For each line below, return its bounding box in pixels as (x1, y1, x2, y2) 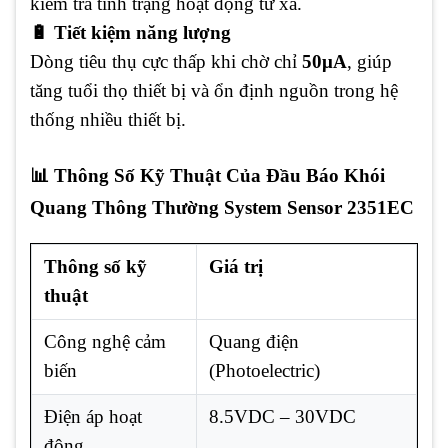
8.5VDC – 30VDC (209, 405, 356, 427)
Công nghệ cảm (44, 330, 166, 352)
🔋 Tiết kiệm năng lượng (30, 21, 231, 43)
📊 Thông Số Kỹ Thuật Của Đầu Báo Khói (30, 164, 385, 186)
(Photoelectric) (209, 359, 320, 381)
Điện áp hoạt (44, 405, 142, 427)
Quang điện (209, 330, 299, 352)
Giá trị (209, 255, 263, 277)
